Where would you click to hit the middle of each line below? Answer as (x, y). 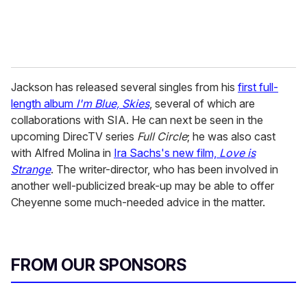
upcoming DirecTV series (74, 137)
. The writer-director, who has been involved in (164, 170)
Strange (31, 170)
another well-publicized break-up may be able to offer (143, 186)
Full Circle (162, 137)
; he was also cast (231, 137)
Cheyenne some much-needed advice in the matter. (138, 202)
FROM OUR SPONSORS (99, 265)
